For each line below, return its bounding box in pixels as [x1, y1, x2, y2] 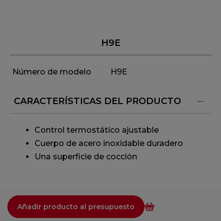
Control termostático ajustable [35, 125, 159, 135]
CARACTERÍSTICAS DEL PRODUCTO [14, 96, 181, 107]
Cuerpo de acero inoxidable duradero [35, 139, 183, 148]
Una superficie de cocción [35, 152, 137, 162]
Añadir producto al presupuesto [17, 202, 135, 212]
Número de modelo [12, 67, 91, 77]
